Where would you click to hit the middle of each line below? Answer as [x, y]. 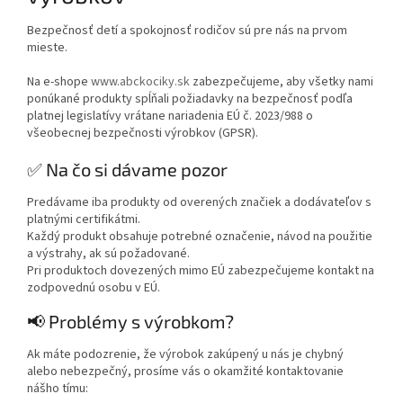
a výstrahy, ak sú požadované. [108, 253]
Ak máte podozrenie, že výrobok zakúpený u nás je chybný [185, 354]
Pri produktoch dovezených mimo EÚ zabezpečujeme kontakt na [201, 270]
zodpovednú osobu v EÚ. [94, 287]
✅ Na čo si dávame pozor [127, 169]
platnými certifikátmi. [84, 219]
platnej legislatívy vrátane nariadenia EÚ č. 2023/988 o [170, 116]
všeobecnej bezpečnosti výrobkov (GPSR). [143, 133]
